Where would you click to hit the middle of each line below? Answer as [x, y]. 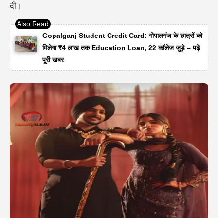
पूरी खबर [53, 60]
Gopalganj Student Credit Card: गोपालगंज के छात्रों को [122, 36]
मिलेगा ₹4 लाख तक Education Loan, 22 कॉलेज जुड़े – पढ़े [121, 48]
